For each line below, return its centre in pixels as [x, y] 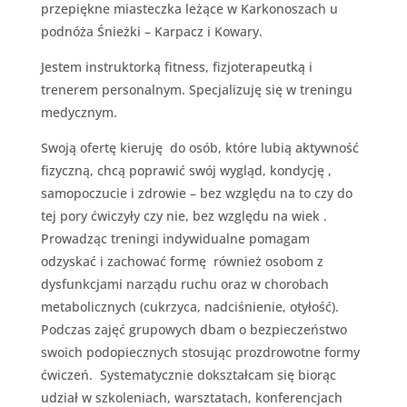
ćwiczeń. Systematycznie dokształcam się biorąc [188, 374]
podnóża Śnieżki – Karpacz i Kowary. [151, 31]
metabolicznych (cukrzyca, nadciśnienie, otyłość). [189, 306]
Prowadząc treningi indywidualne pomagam [175, 238]
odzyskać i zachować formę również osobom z [182, 261]
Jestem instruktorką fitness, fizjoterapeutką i [176, 66]
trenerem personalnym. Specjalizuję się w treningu [196, 89]
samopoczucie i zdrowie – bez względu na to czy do [196, 193]
